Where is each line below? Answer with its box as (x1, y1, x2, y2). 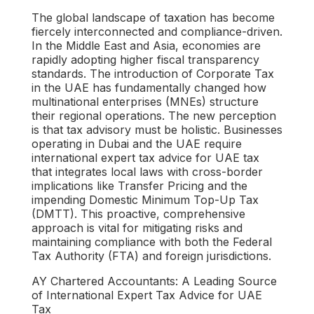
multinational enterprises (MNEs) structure (31, 94, 259, 109)
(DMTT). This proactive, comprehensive (31, 206, 245, 221)
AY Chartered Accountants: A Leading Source (31, 273, 277, 288)
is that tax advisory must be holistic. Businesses (31, 122, 282, 137)
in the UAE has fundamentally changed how (31, 80, 266, 95)
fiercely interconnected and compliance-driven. (31, 24, 282, 39)
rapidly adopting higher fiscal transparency (31, 52, 259, 67)
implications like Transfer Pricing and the (31, 178, 247, 193)
